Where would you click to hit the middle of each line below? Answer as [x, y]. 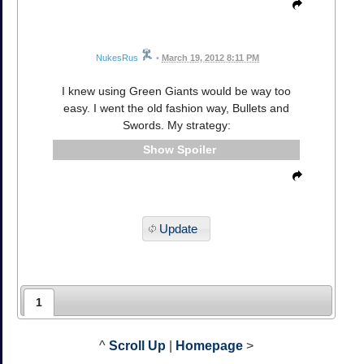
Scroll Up [137, 346]
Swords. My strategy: [176, 126]
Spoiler [196, 150]
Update [178, 228]
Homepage [209, 346]
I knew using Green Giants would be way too [176, 91]
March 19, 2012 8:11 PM [210, 58]
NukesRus [117, 58]
